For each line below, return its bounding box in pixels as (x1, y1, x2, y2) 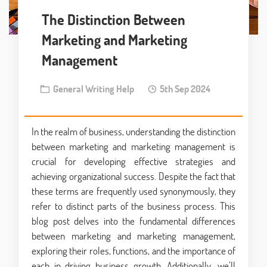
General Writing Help (49, 82, 134, 95)
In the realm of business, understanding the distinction (32, 125, 235, 139)
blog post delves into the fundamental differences (32, 214, 235, 228)
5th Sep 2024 (156, 82, 210, 95)
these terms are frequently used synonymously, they (32, 184, 235, 198)
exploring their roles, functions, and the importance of (32, 244, 235, 258)
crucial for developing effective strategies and (32, 154, 235, 169)
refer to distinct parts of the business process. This (32, 199, 235, 213)
